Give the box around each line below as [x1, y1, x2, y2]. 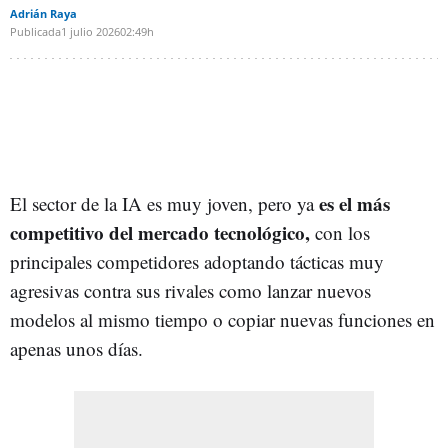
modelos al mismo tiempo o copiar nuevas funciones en [10, 306, 435, 332]
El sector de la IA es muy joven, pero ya [10, 190, 319, 216]
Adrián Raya [10, 5, 77, 21]
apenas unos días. [10, 335, 143, 361]
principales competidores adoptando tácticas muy [10, 248, 384, 274]
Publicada [10, 23, 61, 39]
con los [310, 219, 370, 245]
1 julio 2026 [61, 23, 120, 39]
